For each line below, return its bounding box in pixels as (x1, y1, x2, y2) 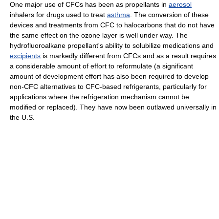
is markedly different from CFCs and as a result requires (41, 51, 216, 60)
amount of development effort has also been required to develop (10, 72, 209, 80)
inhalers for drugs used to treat (10, 10, 107, 19)
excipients (10, 51, 41, 60)
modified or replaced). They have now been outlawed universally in (10, 103, 217, 111)
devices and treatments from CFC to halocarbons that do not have (10, 21, 215, 29)
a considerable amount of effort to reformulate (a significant (10, 62, 193, 70)
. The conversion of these (130, 10, 209, 19)
